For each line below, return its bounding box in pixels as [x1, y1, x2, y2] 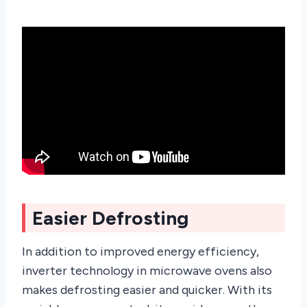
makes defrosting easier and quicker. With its [22, 282, 272, 297]
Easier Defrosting [32, 206, 188, 230]
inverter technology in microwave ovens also [22, 262, 272, 278]
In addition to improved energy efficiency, [22, 243, 259, 259]
